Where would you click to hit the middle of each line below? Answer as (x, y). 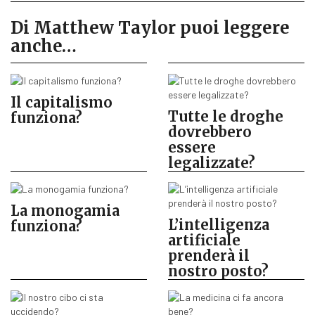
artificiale (204, 240)
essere (192, 147)
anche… (44, 46)
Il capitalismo (62, 102)
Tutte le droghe (226, 116)
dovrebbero (210, 131)
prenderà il (209, 255)
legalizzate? (212, 162)
